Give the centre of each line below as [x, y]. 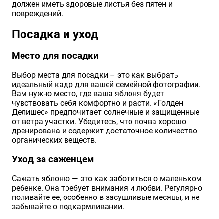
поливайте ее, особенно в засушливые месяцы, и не [106, 197]
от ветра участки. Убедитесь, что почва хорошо [99, 122]
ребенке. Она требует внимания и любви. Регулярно [107, 188]
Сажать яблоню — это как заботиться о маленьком [107, 179]
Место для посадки [55, 56]
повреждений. [37, 14]
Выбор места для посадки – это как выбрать [95, 75]
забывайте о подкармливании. [68, 207]
